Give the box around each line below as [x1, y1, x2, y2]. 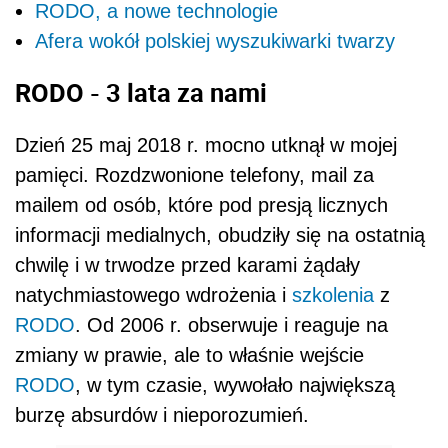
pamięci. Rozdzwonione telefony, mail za [15, 163, 374, 186]
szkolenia [292, 283, 374, 306]
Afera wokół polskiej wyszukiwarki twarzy [35, 29, 395, 52]
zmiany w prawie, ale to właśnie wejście [15, 343, 364, 366]
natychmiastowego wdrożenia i [15, 283, 292, 306]
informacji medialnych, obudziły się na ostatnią [15, 223, 425, 246]
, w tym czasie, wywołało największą [75, 373, 395, 396]
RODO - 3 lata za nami [15, 75, 267, 110]
